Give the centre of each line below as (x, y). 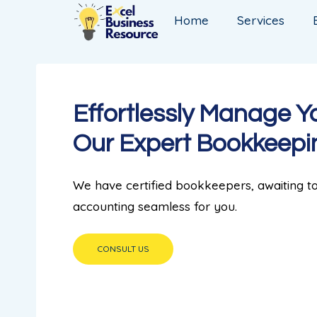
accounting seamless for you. (155, 207)
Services (261, 20)
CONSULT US (123, 249)
